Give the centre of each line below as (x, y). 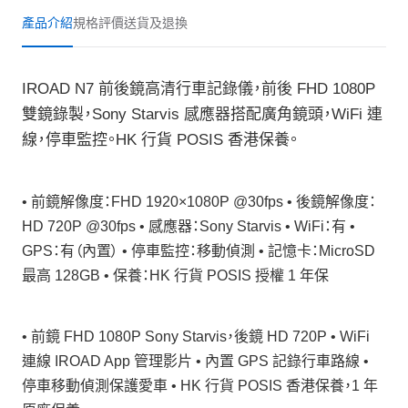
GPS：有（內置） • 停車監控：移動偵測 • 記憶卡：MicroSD (199, 251)
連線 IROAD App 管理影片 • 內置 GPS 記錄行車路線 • (195, 361)
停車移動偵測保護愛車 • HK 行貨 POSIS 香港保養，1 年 (200, 386)
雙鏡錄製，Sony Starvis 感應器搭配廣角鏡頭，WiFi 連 (202, 114)
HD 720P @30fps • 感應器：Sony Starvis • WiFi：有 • (189, 226)
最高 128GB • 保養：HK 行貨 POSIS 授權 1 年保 (175, 275)
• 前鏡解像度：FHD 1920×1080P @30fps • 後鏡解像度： (199, 202)
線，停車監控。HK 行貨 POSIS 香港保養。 (160, 140)
